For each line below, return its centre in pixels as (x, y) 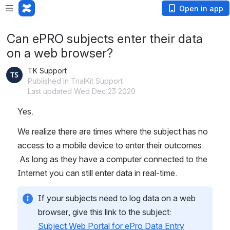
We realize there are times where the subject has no (113, 131)
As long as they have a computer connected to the (112, 159)
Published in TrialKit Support (75, 81)
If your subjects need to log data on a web (117, 198)
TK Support (47, 71)
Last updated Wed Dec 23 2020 (82, 91)
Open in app (201, 8)
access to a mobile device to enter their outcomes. (111, 145)
